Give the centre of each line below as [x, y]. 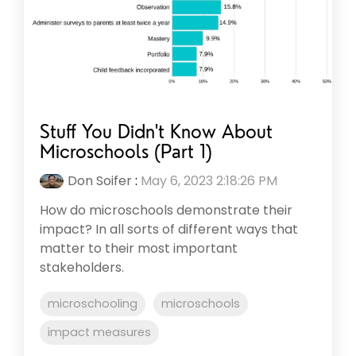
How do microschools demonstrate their [166, 210]
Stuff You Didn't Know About [156, 131]
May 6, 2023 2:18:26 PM [209, 180]
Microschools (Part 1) [126, 151]
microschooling [93, 303]
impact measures [99, 332]
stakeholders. [82, 267]
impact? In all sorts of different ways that [169, 229]
